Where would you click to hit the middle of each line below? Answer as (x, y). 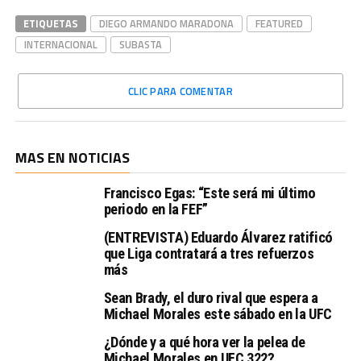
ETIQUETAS (50, 23)
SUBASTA (140, 44)
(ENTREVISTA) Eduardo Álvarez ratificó (218, 237)
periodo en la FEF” (156, 209)
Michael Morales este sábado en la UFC (218, 314)
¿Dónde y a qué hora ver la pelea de (204, 342)
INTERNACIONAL (60, 44)
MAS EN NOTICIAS (72, 158)
